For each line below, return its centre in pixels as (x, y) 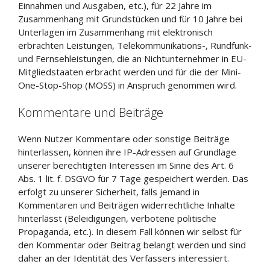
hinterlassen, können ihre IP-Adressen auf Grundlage (127, 152)
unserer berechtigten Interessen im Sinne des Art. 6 (126, 165)
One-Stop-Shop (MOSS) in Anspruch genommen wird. (127, 85)
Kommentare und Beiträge (91, 112)
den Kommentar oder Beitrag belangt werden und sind (132, 244)
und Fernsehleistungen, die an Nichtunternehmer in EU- (132, 58)
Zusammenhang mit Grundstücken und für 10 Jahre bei (130, 19)
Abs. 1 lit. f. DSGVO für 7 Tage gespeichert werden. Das (133, 178)
